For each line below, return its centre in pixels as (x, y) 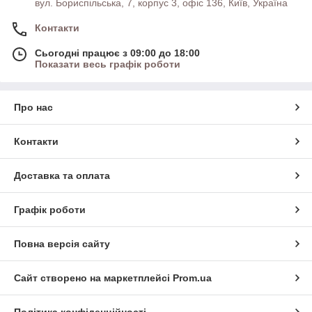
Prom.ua (192, 278)
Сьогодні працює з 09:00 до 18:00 (117, 53)
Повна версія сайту (62, 244)
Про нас (33, 107)
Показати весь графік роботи (108, 64)
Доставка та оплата (62, 175)
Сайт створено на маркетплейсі (93, 278)
